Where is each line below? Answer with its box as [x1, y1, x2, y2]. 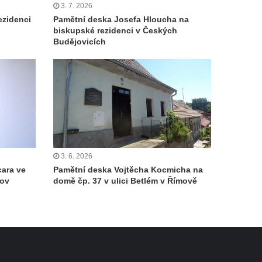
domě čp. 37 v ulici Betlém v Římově [53, 176, 197, 186]
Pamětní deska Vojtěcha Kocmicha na [53, 165, 203, 175]
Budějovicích [53, 36, 106, 46]
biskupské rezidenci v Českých [53, 25, 177, 35]
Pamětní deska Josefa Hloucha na [53, 14, 189, 24]
